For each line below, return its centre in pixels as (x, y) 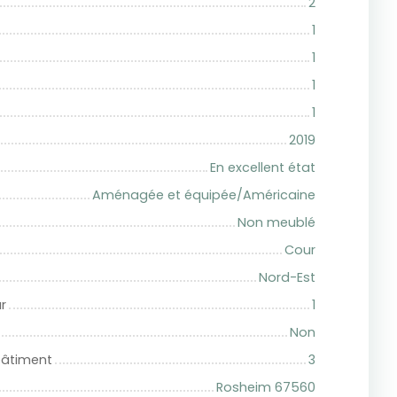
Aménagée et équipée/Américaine (204, 195)
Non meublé (276, 223)
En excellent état (263, 168)
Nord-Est (287, 278)
